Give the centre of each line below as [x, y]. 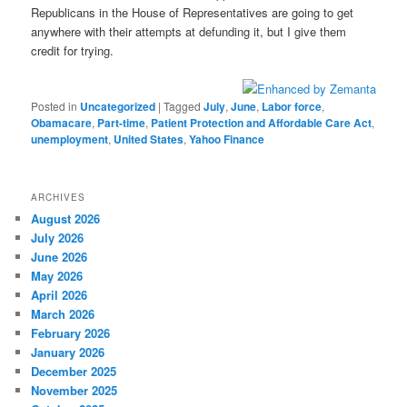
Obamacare [62, 122]
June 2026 [60, 257]
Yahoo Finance [227, 139]
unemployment [70, 139]
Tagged [183, 105]
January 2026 [68, 352]
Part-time [122, 122]
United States [149, 139]
